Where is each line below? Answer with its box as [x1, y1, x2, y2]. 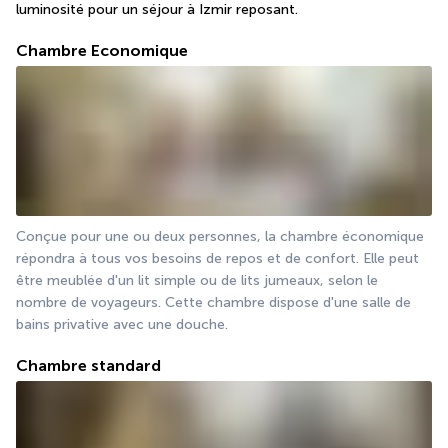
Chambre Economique [16, 41, 188, 61]
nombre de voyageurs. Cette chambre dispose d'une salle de [16, 294, 411, 312]
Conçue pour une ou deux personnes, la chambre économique [16, 228, 424, 246]
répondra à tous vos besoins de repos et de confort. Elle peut [16, 250, 419, 268]
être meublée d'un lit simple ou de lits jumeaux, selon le [16, 272, 378, 290]
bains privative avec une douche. [16, 316, 228, 334]
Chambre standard [16, 356, 161, 376]
